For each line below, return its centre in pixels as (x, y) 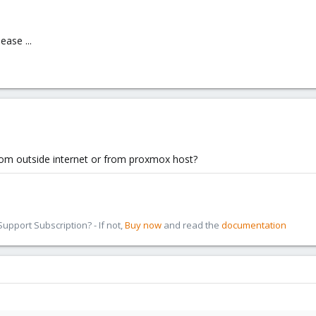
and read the (192, 225)
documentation (254, 225)
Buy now (143, 225)
